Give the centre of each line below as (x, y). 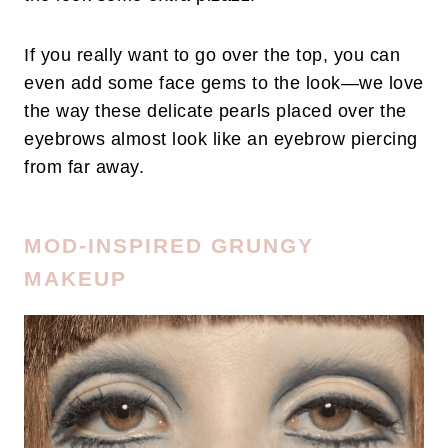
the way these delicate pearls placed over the (215, 111)
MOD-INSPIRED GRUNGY (169, 246)
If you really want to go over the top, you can (212, 55)
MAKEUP (75, 279)
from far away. (84, 167)
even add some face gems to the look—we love (224, 83)
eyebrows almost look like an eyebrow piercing (221, 139)
